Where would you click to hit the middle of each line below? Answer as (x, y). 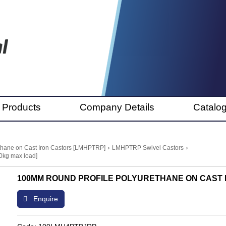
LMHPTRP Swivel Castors (148, 148)
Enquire (45, 199)
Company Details (117, 107)
